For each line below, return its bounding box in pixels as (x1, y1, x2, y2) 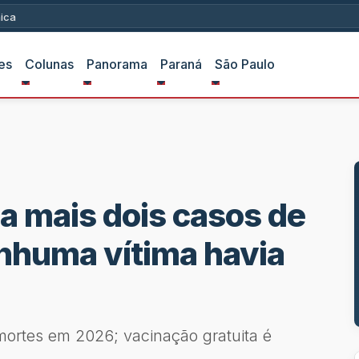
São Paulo (214, 56, 275, 72)
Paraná (159, 56, 202, 72)
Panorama (86, 56, 147, 72)
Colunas (24, 56, 74, 72)
